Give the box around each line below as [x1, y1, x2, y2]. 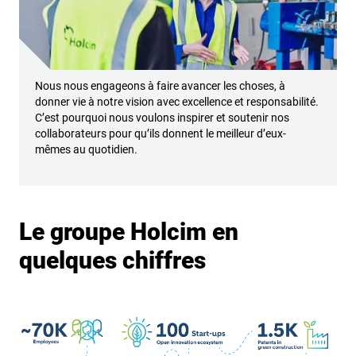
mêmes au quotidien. [35, 143, 137, 157]
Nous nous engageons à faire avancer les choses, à [35, 79, 285, 93]
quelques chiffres [19, 246, 206, 275]
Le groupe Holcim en [19, 218, 238, 246]
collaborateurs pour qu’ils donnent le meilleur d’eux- [35, 127, 286, 141]
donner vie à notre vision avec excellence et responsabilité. [35, 95, 319, 109]
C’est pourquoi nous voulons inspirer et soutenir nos [35, 111, 289, 125]
